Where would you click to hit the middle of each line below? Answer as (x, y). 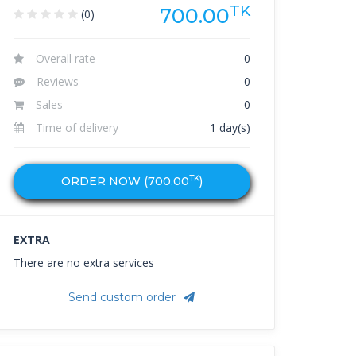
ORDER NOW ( (104, 181)
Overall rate (66, 58)
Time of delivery (77, 128)
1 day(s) (230, 128)
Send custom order (122, 297)
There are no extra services (84, 263)
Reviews (58, 81)
